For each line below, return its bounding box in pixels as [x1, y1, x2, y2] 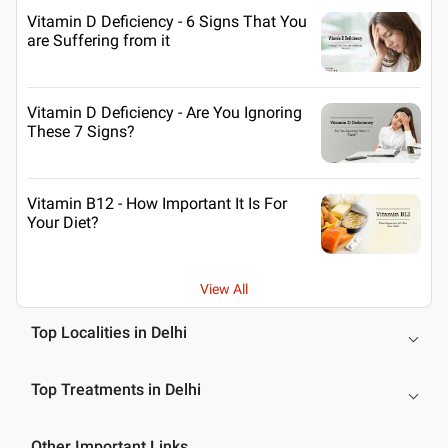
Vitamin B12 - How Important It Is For [27, 193, 287, 213]
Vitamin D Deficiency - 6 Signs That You [27, 11, 307, 31]
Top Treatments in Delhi [31, 379, 201, 399]
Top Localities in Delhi [31, 322, 187, 342]
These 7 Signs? [27, 121, 135, 141]
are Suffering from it [27, 30, 170, 50]
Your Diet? [27, 212, 99, 232]
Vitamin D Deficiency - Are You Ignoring [27, 102, 302, 122]
